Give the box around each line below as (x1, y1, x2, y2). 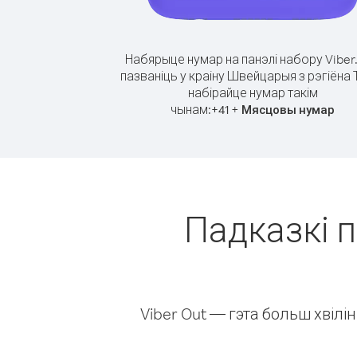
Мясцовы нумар (241, 102, 335, 117)
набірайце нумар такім (187, 84, 318, 100)
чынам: (171, 101, 211, 117)
